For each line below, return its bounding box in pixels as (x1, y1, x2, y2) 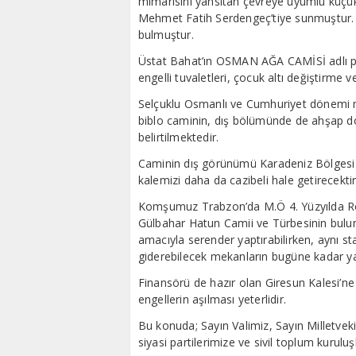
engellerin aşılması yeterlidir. (137, 291, 287, 307)
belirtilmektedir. (137, 129, 219, 145)
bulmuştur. (137, 26, 194, 42)
